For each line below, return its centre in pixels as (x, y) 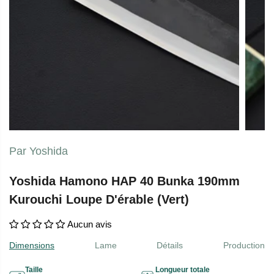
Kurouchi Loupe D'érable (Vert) (99, 200)
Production (244, 245)
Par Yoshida (39, 151)
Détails (170, 245)
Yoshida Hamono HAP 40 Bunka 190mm (124, 181)
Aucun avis (90, 224)
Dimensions (32, 245)
